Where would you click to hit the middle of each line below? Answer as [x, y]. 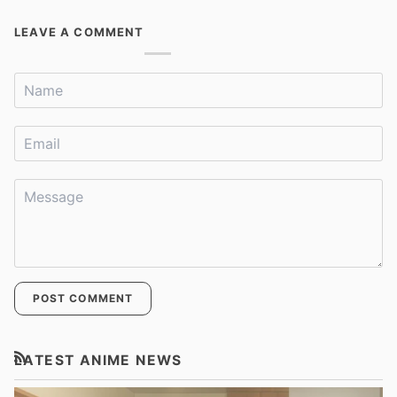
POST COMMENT [83, 298]
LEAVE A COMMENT [79, 31]
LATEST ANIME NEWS [98, 360]
